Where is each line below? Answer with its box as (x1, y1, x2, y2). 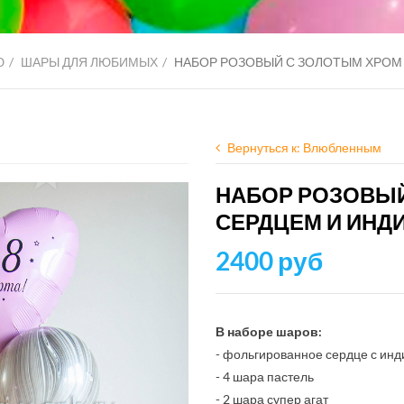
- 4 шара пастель (216, 369, 314, 384)
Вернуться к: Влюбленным (227, 140, 381, 155)
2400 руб (216, 245, 323, 276)
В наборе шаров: (216, 324, 322, 339)
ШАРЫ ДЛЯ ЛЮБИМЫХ (21, 54, 158, 69)
